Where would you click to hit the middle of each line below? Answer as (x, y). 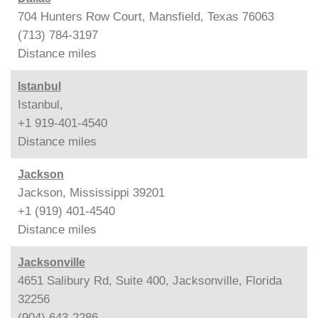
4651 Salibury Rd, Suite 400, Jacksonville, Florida (150, 280)
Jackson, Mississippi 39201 (91, 192)
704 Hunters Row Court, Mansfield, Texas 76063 (146, 16)
